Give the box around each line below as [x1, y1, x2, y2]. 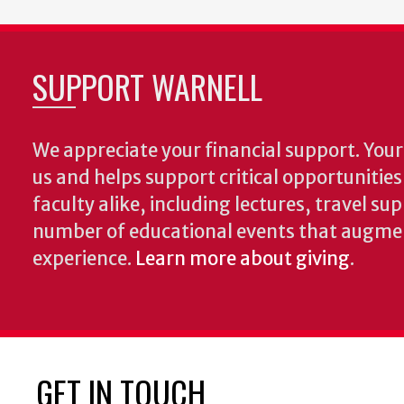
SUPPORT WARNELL [32, 62, 262, 110]
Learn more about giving [135, 247, 350, 271]
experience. [32, 247, 135, 271]
